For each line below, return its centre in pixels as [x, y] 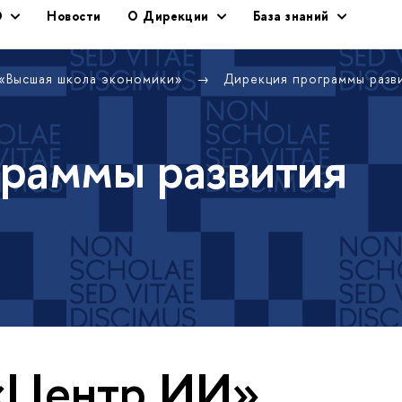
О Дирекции [168, 16]
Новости [74, 16]
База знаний [291, 16]
